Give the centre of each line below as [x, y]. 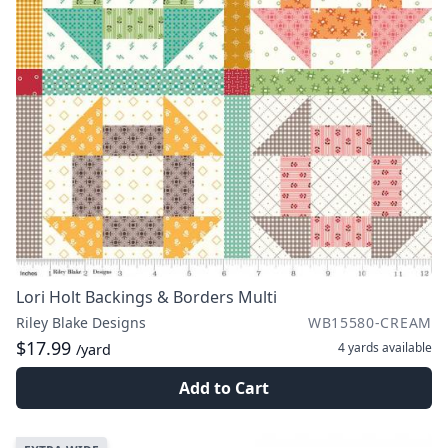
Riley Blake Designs [81, 322]
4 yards [358, 347]
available [405, 347]
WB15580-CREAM [369, 322]
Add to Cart [224, 388]
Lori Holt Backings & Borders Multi [146, 297]
